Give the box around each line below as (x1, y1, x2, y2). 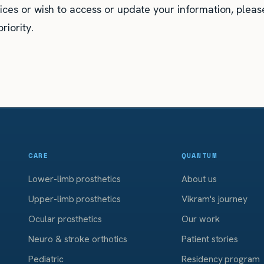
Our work (181, 213, 220, 226)
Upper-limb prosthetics (28, 193, 121, 206)
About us (181, 173, 217, 186)
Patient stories (181, 233, 239, 246)
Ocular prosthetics (28, 213, 103, 226)
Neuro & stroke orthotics (28, 233, 127, 246)
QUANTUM (181, 150, 217, 161)
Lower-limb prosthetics (28, 173, 121, 186)
